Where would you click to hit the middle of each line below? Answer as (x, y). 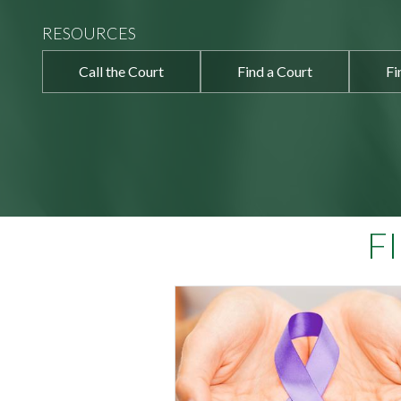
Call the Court (121, 71)
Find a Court (275, 71)
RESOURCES (89, 33)
